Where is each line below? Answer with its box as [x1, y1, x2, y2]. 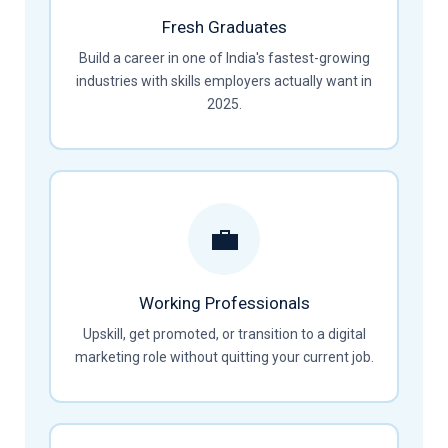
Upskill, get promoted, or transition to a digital [82, 326, 366, 342]
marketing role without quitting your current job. [74, 349, 374, 365]
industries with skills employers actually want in [76, 73, 372, 89]
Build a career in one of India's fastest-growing [78, 50, 370, 66]
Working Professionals [138, 293, 310, 313]
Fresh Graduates [161, 17, 287, 37]
